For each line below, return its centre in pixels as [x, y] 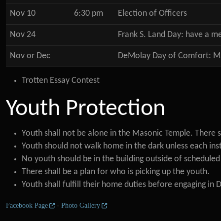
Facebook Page [27, 205]
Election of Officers [152, 14]
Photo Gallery [81, 205]
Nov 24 [23, 35]
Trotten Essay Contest [61, 81]
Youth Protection [86, 109]
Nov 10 [23, 14]
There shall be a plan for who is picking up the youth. [116, 172]
